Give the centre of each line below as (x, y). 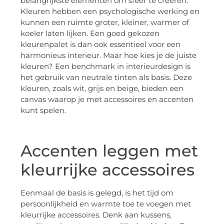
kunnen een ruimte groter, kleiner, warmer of (105, 22)
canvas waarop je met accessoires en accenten (107, 99)
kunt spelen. (43, 110)
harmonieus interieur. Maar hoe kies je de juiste (108, 55)
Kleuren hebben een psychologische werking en (110, 11)
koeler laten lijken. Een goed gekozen (90, 33)
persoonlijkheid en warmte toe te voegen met (106, 204)
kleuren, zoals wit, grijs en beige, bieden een (102, 88)
